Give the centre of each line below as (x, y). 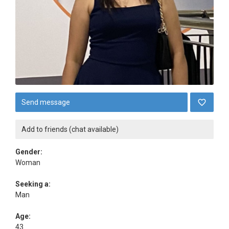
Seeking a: (33, 184)
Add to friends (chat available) (70, 129)
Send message (46, 102)
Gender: (29, 152)
